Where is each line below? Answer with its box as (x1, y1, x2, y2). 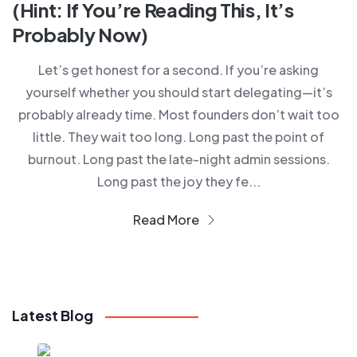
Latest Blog (12, 305, 93, 324)
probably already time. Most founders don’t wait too (18, 105, 339, 123)
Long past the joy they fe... (96, 172, 261, 190)
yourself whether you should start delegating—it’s (25, 83, 332, 100)
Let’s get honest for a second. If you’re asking (38, 61, 319, 78)
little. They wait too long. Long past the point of (33, 127, 324, 145)
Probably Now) (12, 22, 148, 46)
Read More (133, 210, 202, 228)
